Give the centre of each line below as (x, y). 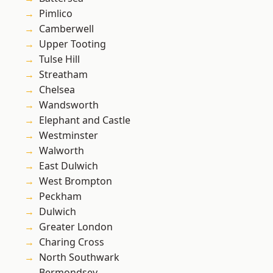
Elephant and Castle (85, 120)
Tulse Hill (59, 59)
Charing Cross (72, 242)
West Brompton (76, 181)
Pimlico (56, 14)
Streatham (63, 75)
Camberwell (66, 29)
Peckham (60, 197)
